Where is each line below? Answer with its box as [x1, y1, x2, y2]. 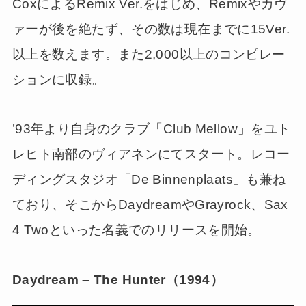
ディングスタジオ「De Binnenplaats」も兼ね [12, 172, 286, 187]
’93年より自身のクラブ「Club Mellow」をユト [12, 122, 291, 137]
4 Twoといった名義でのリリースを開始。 [12, 223, 261, 238]
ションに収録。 [12, 72, 105, 87]
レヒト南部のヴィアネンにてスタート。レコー [12, 147, 290, 162]
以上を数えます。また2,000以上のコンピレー [12, 46, 286, 61]
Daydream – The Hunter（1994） [12, 273, 224, 288]
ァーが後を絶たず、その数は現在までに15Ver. [12, 21, 290, 36]
